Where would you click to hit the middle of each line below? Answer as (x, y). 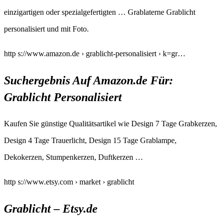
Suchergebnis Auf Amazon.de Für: (89, 81)
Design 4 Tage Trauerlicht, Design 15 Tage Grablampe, (90, 141)
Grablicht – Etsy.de (51, 209)
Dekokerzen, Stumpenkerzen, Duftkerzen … (74, 157)
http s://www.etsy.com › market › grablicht (69, 182)
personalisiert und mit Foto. (46, 29)
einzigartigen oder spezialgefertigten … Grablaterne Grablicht (100, 12)
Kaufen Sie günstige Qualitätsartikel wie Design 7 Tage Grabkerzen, (110, 124)
